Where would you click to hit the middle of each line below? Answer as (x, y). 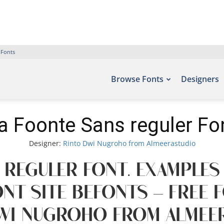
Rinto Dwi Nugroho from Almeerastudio (129, 143)
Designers (200, 79)
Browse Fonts (137, 79)
